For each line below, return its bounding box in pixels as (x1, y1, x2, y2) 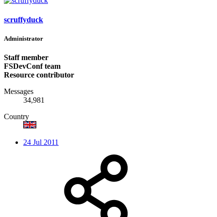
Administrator (4, 34, 43, 42)
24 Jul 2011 (23, 138, 59, 146)
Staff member (4, 53, 48, 62)
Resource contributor (4, 70, 74, 79)
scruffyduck (4, 15, 43, 24)
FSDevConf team (4, 62, 61, 70)
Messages (4, 87, 33, 95)
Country (4, 112, 29, 121)
